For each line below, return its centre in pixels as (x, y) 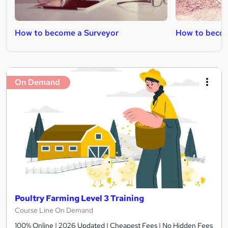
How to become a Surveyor (67, 33)
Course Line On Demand (54, 210)
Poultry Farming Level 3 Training (79, 198)
